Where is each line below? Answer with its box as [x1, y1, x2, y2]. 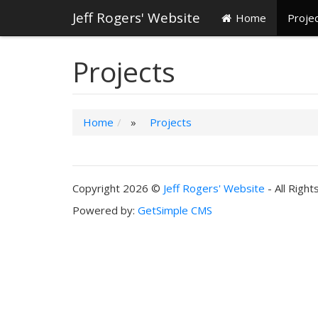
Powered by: [72, 203, 138, 217]
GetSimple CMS [138, 203, 212, 217]
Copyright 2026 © [72, 180, 163, 195]
